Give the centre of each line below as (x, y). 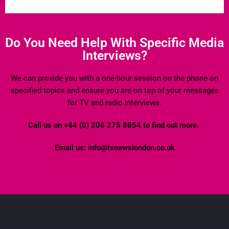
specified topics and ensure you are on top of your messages (114, 91)
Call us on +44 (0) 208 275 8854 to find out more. (114, 125)
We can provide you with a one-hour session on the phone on (114, 78)
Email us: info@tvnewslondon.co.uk (114, 148)
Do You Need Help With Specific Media (114, 43)
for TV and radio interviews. (114, 103)
